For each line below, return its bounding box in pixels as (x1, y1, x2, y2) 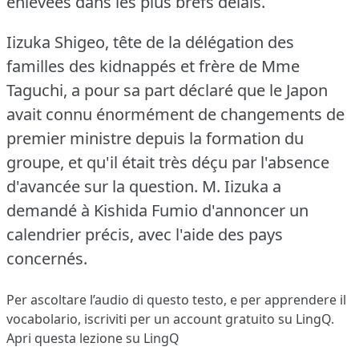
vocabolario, (6, 309, 84, 328)
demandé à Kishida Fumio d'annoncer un (6, 199, 309, 221)
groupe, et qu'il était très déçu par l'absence (6, 151, 329, 173)
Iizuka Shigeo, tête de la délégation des (6, 30, 294, 53)
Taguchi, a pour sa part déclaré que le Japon (6, 79, 328, 101)
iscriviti (84, 309, 127, 328)
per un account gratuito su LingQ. (127, 309, 334, 328)
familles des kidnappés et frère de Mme (6, 54, 300, 77)
